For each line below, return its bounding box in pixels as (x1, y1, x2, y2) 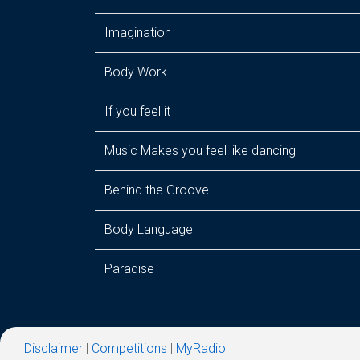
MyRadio (176, 341, 226, 356)
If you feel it (104, 104, 170, 119)
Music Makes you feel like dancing (104, 143, 296, 158)
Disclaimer (24, 341, 83, 356)
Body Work (104, 64, 167, 80)
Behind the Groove (104, 182, 209, 198)
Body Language (104, 222, 193, 237)
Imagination (104, 25, 171, 40)
